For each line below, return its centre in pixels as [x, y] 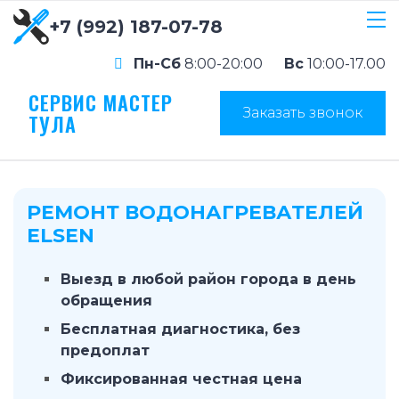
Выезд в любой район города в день [208, 279]
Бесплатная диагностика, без [180, 329]
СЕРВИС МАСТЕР [101, 102]
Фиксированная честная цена [181, 379]
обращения [106, 301]
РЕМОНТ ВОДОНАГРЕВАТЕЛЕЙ [195, 212]
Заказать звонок [303, 112]
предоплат [105, 350]
